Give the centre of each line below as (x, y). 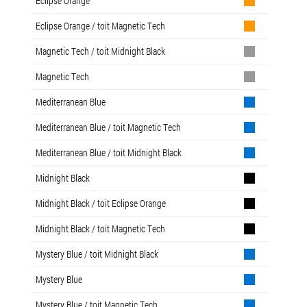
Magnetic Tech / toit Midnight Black (100, 51)
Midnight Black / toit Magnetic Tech (100, 228)
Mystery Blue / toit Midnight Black (97, 254)
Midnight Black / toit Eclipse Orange (101, 203)
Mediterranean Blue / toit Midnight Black (109, 152)
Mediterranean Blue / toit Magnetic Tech (108, 127)
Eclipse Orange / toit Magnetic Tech (100, 25)
